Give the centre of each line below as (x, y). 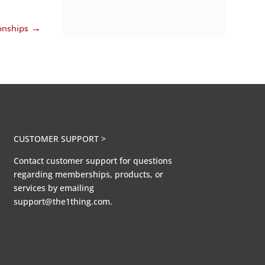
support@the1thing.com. (63, 201)
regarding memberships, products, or (88, 174)
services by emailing (54, 188)
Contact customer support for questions (93, 160)
